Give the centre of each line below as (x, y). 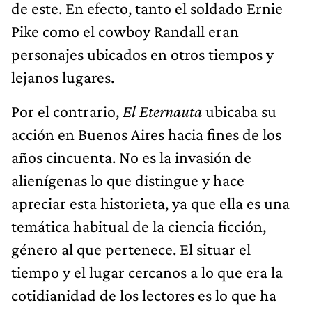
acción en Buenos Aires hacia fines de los (146, 134)
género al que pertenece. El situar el (131, 249)
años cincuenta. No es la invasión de (131, 157)
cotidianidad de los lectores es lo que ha (144, 295)
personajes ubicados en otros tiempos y (142, 54)
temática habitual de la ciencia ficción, (139, 226)
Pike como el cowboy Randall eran (125, 31)
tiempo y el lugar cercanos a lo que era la (147, 272)
